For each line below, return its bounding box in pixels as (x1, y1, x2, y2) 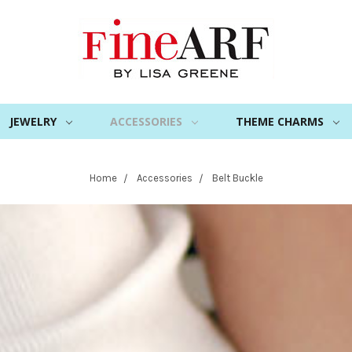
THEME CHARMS (235, 114, 324, 129)
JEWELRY (9, 114, 57, 129)
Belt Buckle (211, 172, 263, 184)
